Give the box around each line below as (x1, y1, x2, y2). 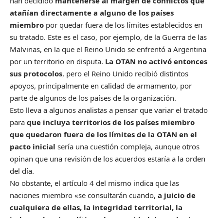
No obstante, (10, 178, 54, 188)
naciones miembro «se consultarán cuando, (10, 190, 158, 200)
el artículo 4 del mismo (54, 178, 131, 188)
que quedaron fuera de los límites (10, 129, 137, 139)
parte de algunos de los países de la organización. (10, 92, 178, 103)
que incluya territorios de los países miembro (27, 117, 195, 127)
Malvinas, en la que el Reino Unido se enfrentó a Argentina (10, 44, 206, 54)
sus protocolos (10, 68, 62, 78)
